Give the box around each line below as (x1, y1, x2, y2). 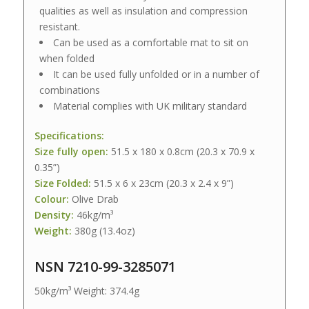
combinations (39, 83, 100, 97)
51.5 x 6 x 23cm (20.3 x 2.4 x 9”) (90, 177, 234, 190)
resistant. (39, 20, 80, 34)
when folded (39, 52, 94, 66)
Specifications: (34, 129, 104, 143)
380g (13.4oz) (71, 224, 135, 238)
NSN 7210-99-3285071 (34, 257, 176, 277)
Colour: (34, 192, 69, 206)
